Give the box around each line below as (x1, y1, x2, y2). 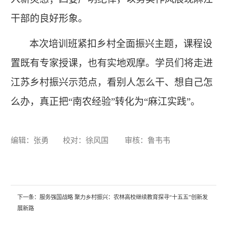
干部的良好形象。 (10, 13, 88, 24)
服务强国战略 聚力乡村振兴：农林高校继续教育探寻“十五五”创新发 (39, 194, 208, 201)
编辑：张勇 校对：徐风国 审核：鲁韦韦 (10, 135, 170, 144)
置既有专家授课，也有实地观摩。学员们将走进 (10, 57, 213, 68)
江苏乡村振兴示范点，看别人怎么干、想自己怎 (10, 77, 213, 88)
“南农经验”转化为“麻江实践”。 (68, 96, 200, 107)
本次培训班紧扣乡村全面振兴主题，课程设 (29, 38, 212, 49)
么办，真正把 (10, 96, 68, 107)
